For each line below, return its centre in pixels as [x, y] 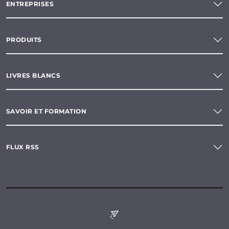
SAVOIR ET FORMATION [47, 111]
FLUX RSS [23, 147]
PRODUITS [24, 40]
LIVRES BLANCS [33, 76]
